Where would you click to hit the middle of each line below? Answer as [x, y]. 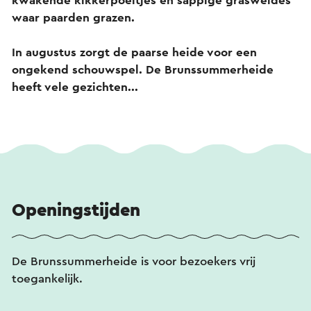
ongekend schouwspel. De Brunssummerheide [143, 69]
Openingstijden [76, 210]
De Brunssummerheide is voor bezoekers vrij [134, 261]
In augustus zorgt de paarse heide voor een [134, 52]
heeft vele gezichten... [75, 87]
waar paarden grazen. [75, 17]
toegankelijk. [47, 278]
